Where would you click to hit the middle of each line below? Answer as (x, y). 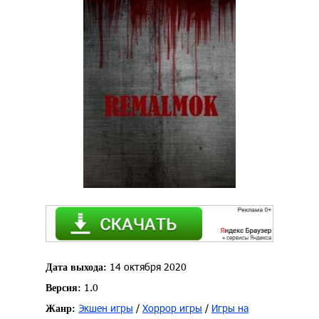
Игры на (230, 308)
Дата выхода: (76, 268)
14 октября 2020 (147, 267)
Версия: (63, 288)
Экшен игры (106, 308)
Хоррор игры (172, 308)
